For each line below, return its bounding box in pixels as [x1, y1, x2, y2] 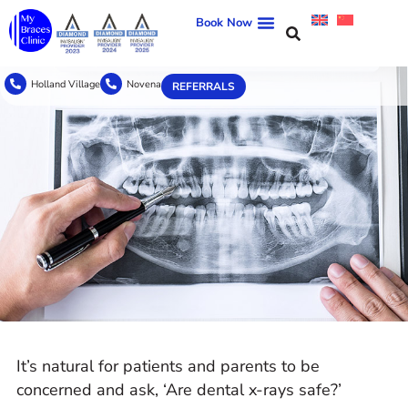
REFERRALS [172, 79, 235, 95]
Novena [127, 76, 161, 91]
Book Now [196, 15, 253, 31]
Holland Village [31, 76, 100, 91]
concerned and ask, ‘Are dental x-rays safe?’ [16, 379, 342, 401]
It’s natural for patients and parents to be [16, 355, 320, 377]
